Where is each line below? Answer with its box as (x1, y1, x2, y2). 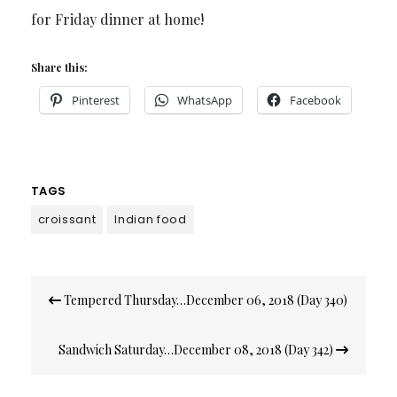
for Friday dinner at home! (30, 9, 204, 28)
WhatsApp (176, 91, 232, 108)
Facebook (289, 91, 341, 108)
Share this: (30, 59, 88, 74)
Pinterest (71, 91, 120, 108)
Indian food (114, 210, 187, 228)
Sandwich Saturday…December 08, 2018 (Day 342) (58, 340, 337, 358)
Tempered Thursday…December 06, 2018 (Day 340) (60, 291, 347, 308)
